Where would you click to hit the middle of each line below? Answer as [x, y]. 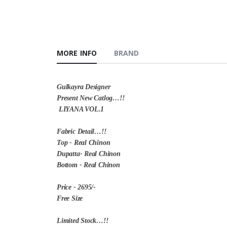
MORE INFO [77, 53]
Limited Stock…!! [83, 221]
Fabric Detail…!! [82, 132]
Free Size [71, 199]
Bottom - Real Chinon [89, 165]
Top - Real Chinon [85, 143]
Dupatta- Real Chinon [90, 154]
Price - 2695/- [77, 187]
